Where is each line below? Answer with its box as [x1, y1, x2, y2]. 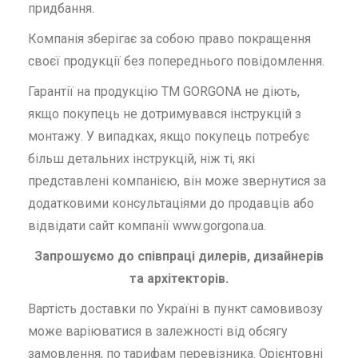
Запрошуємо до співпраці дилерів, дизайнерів [34, 248, 324, 264]
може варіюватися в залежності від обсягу [28, 323, 288, 339]
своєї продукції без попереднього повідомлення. [28, 53, 324, 69]
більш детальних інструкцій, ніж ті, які [28, 150, 255, 166]
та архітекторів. [129, 270, 229, 286]
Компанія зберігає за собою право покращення [28, 30, 311, 46]
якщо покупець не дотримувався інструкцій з [28, 105, 301, 121]
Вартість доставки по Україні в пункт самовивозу [28, 300, 323, 316]
